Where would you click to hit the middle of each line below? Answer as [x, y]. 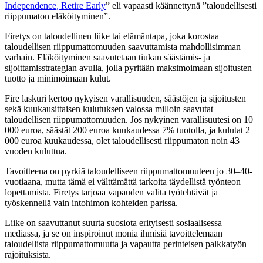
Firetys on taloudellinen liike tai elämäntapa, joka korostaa [112, 36]
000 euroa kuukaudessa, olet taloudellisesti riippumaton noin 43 [122, 141]
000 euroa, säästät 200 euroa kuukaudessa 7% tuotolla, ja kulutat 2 [127, 130]
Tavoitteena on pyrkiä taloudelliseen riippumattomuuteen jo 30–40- [129, 171]
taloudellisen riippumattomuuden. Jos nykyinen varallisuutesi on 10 [129, 120]
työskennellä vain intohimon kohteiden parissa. [91, 203]
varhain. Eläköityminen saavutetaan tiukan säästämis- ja [107, 58]
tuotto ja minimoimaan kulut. [58, 79]
